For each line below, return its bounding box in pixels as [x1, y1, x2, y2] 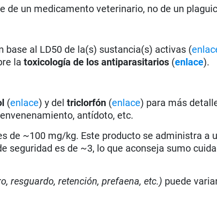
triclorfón [67, 96, 107, 108]
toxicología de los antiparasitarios [21, 56, 172, 68]
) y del [39, 96, 67, 108]
